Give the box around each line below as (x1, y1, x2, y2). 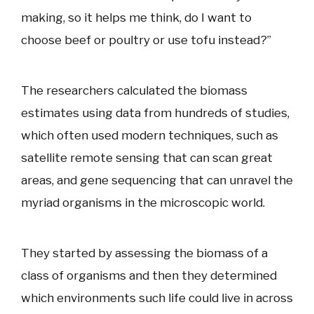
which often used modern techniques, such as (21, 128, 278, 143)
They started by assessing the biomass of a (21, 246, 268, 261)
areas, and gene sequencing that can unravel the (21, 173, 293, 188)
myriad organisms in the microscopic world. (21, 196, 265, 210)
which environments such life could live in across (21, 291, 293, 306)
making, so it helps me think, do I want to (21, 11, 252, 25)
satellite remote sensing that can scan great (21, 151, 273, 165)
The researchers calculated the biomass (21, 83, 247, 98)
